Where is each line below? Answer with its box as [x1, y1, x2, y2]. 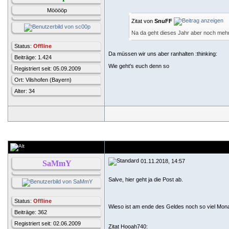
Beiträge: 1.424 [14, 54, 52, 60]
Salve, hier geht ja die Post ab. [108, 176, 183, 182]
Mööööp [47, 7, 67, 13]
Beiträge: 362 [14, 209, 47, 215]
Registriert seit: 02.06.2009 [14, 220, 81, 226]
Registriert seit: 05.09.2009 [14, 65, 81, 72]
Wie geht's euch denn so [108, 63, 171, 69]
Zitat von [131, 17, 154, 24]
